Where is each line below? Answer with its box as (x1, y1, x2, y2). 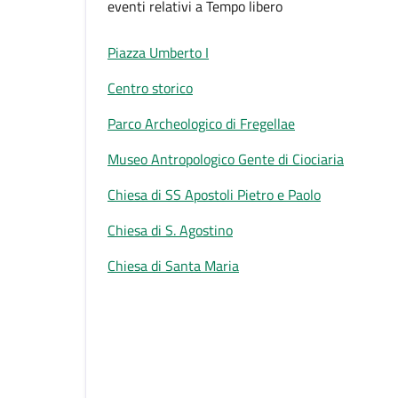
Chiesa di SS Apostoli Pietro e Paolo (107, 184, 321, 205)
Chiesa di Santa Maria (107, 255, 239, 276)
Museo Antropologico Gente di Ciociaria (107, 148, 344, 170)
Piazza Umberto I (107, 42, 209, 63)
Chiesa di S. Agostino (107, 219, 233, 241)
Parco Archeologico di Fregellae (107, 113, 295, 134)
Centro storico (107, 77, 193, 99)
